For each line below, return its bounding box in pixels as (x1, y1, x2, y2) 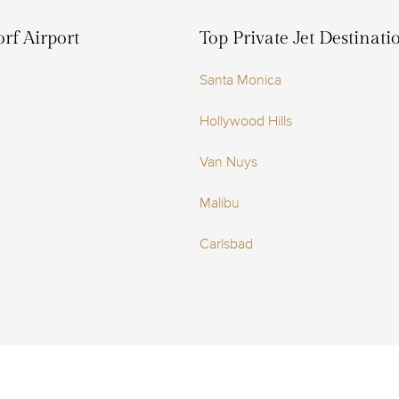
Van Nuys (199, 153, 257, 171)
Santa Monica (199, 71, 281, 89)
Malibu (199, 194, 240, 212)
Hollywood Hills (199, 112, 292, 130)
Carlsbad (199, 235, 253, 253)
